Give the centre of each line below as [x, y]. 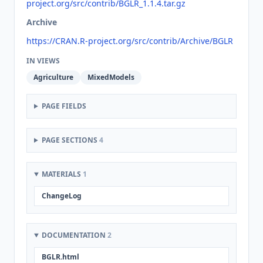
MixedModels [111, 77]
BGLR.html [60, 257]
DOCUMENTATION [74, 235]
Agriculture [53, 77]
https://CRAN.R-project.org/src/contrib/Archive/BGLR [130, 41]
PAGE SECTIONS [70, 140]
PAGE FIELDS [64, 106]
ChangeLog [62, 196]
